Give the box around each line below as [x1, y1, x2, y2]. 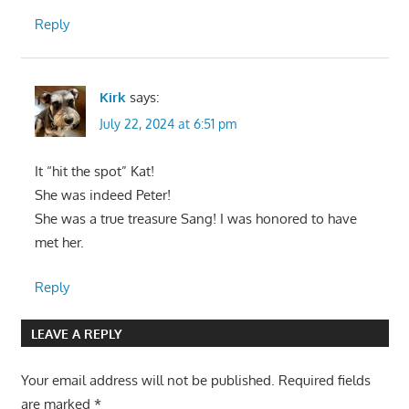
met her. [34, 234, 84, 252]
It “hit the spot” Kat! [34, 163, 154, 181]
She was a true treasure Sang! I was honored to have [34, 210, 357, 228]
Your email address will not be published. [20, 372, 275, 390]
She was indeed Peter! [34, 186, 171, 204]
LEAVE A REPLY [30, 325, 122, 341]
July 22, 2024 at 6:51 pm [99, 115, 236, 131]
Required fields [278, 372, 371, 390]
